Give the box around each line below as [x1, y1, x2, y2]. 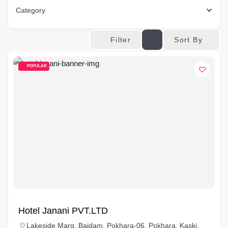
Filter [110, 36, 131, 44]
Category [16, 6, 45, 14]
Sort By [174, 35, 203, 44]
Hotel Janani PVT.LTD [18, 206, 108, 216]
